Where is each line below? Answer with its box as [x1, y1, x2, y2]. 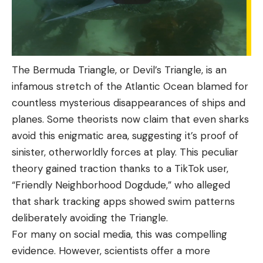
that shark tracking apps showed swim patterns [12, 195, 235, 208]
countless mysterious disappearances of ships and [12, 96, 245, 110]
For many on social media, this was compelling [12, 228, 227, 241]
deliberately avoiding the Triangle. [12, 211, 168, 225]
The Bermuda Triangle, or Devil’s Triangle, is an [12, 63, 227, 77]
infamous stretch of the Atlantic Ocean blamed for [12, 80, 248, 93]
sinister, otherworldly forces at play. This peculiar [12, 146, 238, 159]
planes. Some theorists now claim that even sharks [12, 113, 249, 126]
